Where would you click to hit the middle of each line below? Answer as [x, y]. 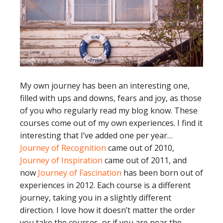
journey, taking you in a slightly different [96, 198]
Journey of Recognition [63, 148]
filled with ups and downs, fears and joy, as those [111, 98]
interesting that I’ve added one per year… [96, 136]
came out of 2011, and [145, 161]
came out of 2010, [140, 148]
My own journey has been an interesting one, [105, 86]
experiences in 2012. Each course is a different [105, 185]
